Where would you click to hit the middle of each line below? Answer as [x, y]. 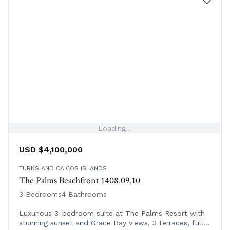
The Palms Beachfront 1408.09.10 [80, 181]
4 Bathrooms [84, 194]
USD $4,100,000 [51, 150]
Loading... [115, 129]
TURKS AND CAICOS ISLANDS [63, 169]
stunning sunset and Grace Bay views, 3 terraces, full [111, 223]
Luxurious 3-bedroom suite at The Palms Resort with [112, 213]
